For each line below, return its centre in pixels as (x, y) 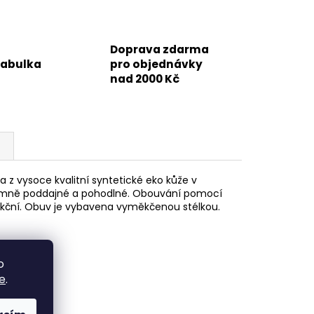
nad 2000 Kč (145, 79)
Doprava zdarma (160, 50)
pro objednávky (157, 64)
